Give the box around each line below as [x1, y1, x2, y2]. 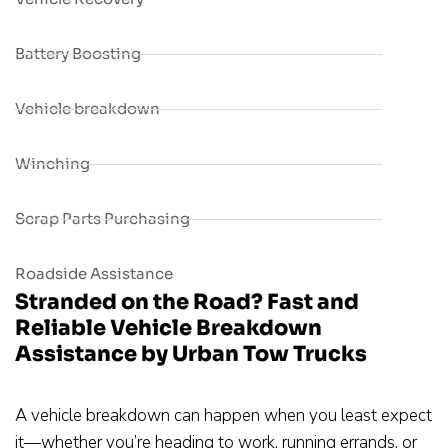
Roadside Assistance [15, 264, 173, 284]
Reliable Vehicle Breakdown [15, 315, 322, 342]
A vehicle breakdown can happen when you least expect [15, 404, 432, 428]
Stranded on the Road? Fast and [15, 289, 359, 316]
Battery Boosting [15, 44, 141, 64]
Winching [15, 154, 90, 174]
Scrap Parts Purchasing [15, 209, 190, 229]
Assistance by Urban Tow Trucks [15, 341, 367, 368]
